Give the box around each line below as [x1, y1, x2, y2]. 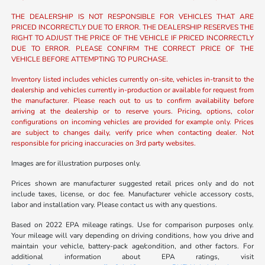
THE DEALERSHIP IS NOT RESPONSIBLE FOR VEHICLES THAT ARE [11, 12, 254, 22]
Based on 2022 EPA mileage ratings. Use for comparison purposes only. [11, 220, 254, 230]
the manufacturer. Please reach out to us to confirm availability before [11, 96, 254, 106]
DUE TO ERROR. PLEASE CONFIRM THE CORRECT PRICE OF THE [11, 44, 254, 54]
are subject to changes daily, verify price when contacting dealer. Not [11, 128, 254, 138]
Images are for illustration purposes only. [11, 159, 141, 169]
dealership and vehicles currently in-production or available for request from [11, 85, 254, 95]
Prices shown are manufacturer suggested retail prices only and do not [11, 179, 254, 189]
